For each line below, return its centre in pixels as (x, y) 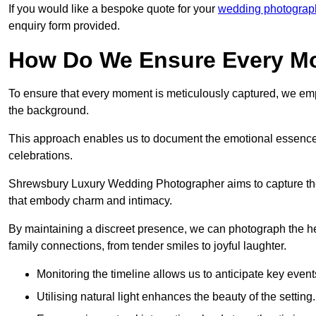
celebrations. (41, 156)
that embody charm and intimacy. (90, 201)
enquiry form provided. (64, 26)
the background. (49, 111)
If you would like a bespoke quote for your (113, 9)
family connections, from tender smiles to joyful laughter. (147, 246)
